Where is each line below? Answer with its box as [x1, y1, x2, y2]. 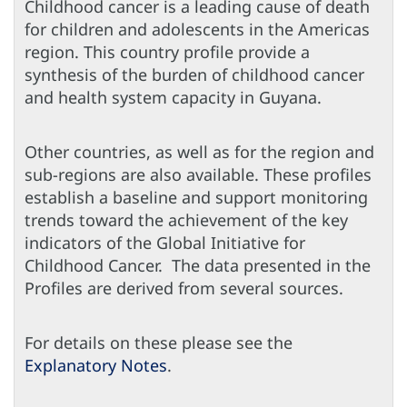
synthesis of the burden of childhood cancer [25, 63, 364, 85]
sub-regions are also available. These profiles [25, 163, 372, 185]
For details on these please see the [25, 331, 293, 353]
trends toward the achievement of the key [25, 208, 348, 231]
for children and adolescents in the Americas [25, 17, 370, 40]
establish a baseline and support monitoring [25, 185, 368, 208]
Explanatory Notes [25, 353, 167, 376]
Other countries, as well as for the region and [25, 140, 374, 163]
